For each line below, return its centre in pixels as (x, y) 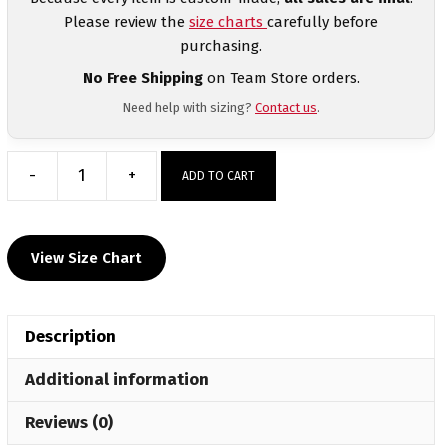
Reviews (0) (69, 422)
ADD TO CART (218, 175)
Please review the (126, 21)
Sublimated (201, 261)
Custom (185, 236)
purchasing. (221, 45)
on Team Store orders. (281, 77)
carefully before (322, 21)
